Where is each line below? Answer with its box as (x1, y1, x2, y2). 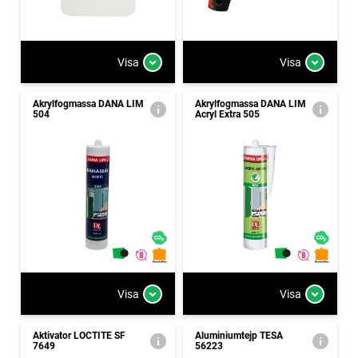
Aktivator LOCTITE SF (33, 330, 125, 341)
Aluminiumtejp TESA (195, 330, 283, 341)
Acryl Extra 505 (195, 109, 260, 120)
